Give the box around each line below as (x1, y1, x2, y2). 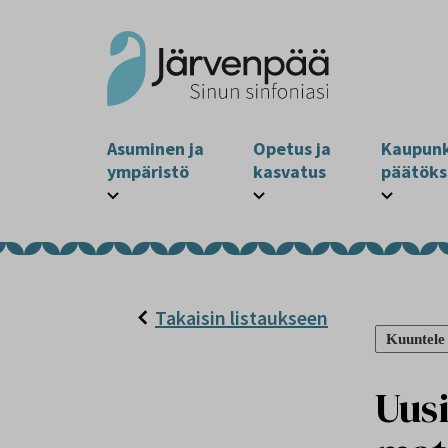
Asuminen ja (107, 137, 204, 160)
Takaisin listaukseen (155, 305, 328, 330)
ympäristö (107, 160, 189, 183)
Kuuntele (386, 331, 445, 347)
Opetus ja (253, 137, 332, 160)
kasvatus (253, 160, 327, 183)
